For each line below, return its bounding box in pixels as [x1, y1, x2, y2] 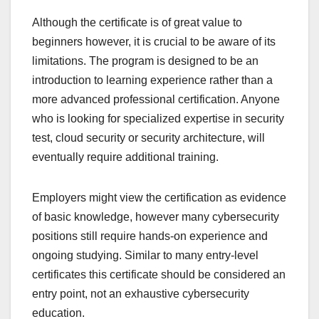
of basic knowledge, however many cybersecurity [32, 210, 279, 223]
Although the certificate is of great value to [32, 16, 242, 28]
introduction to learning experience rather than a [32, 73, 273, 86]
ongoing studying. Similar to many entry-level [32, 249, 258, 261]
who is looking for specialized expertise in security [32, 112, 284, 125]
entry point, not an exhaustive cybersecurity [32, 287, 249, 300]
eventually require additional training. [32, 150, 219, 163]
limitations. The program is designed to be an [32, 54, 258, 67]
